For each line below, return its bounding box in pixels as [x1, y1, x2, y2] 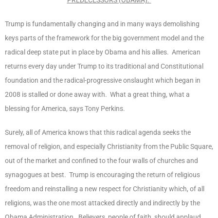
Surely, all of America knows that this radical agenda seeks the [5, 128, 191, 136]
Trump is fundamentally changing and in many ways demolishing [5, 19, 200, 28]
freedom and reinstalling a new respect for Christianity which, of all [5, 184, 204, 193]
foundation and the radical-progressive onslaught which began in [5, 76, 200, 84]
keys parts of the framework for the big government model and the [5, 34, 204, 42]
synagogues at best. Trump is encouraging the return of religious [5, 170, 200, 179]
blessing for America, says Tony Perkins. [5, 104, 125, 112]
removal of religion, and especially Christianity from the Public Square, [5, 142, 213, 150]
